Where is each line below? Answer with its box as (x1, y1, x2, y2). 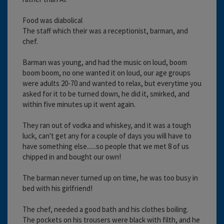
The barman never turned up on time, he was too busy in (22, 172, 198, 182)
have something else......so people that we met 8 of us (22, 141, 189, 151)
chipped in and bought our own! (22, 151, 121, 161)
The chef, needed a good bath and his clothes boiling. (22, 204, 188, 214)
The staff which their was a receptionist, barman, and (22, 25, 188, 35)
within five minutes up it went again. (22, 99, 135, 109)
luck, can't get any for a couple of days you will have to (22, 130, 191, 140)
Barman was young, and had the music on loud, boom (22, 57, 187, 67)
